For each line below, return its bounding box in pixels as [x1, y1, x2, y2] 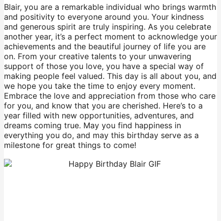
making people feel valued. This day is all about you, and [4, 71, 217, 81]
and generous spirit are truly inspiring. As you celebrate [4, 22, 211, 32]
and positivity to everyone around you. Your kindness [4, 12, 204, 22]
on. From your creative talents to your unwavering [4, 51, 191, 62]
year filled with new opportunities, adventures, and [4, 110, 194, 121]
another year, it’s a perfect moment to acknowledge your [4, 32, 217, 42]
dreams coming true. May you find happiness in [4, 120, 181, 131]
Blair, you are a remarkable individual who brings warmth [4, 2, 216, 12]
